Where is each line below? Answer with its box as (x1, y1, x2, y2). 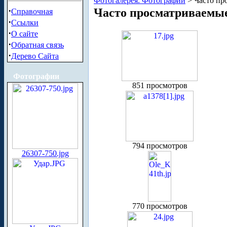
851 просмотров (132, 81, 187, 90)
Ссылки (11, 18, 39, 27)
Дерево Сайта (11, 52, 59, 60)
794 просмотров (132, 141, 187, 150)
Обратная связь (11, 41, 64, 49)
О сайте (11, 29, 38, 38)
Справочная (11, 7, 53, 16)
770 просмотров (132, 201, 187, 210)
